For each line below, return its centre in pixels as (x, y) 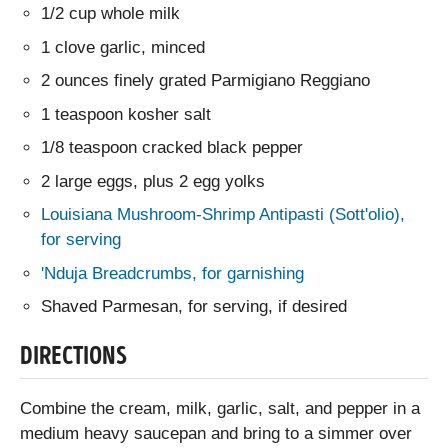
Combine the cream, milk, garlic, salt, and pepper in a (220, 408)
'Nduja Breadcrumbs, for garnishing (173, 273)
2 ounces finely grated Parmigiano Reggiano (206, 81)
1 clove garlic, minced (123, 47)
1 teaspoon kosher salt (126, 114)
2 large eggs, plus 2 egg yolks (153, 181)
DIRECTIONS (73, 358)
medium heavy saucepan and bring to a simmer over (216, 433)
